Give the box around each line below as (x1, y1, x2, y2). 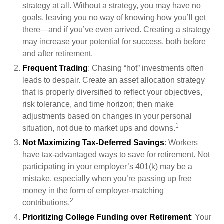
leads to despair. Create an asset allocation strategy (22, 76, 205, 84)
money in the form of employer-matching (22, 186, 164, 195)
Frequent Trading (22, 64, 88, 72)
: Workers (164, 138, 198, 147)
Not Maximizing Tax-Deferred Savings (22, 138, 164, 147)
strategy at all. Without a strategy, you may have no (22, 1, 201, 10)
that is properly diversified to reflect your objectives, (22, 88, 202, 96)
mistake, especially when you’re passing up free (22, 174, 192, 183)
